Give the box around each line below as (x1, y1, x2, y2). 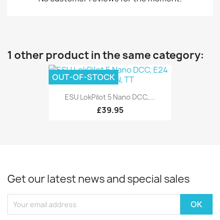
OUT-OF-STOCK (52, 72, 115, 82)
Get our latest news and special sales (7, 172, 190, 187)
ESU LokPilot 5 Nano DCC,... (65, 92, 155, 102)
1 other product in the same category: (7, 48, 204, 62)
